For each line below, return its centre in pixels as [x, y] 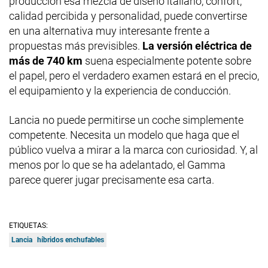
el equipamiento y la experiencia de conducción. [120, 90]
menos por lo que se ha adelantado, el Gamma [117, 165]
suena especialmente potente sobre [167, 60]
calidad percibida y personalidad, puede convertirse [128, 16]
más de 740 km [46, 60]
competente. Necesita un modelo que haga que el [124, 135]
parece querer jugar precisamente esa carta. [112, 179]
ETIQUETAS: [28, 225]
